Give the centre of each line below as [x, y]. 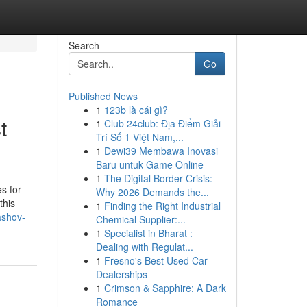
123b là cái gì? [136, 110]
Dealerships [121, 274]
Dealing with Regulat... [144, 247]
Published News [103, 96]
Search [84, 45]
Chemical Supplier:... [140, 219]
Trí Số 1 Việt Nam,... [139, 137]
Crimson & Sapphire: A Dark [165, 288]
